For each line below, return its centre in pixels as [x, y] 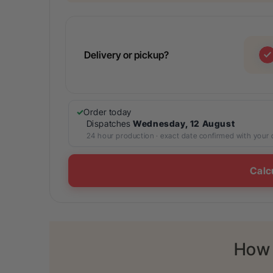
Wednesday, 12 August [184, 123]
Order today [108, 112]
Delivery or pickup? [126, 55]
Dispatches [110, 123]
